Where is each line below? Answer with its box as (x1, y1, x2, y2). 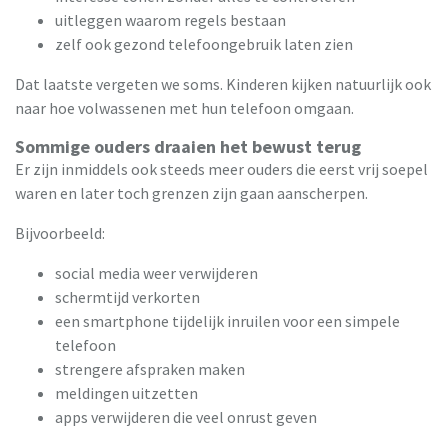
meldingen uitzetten (55, 383, 198, 404)
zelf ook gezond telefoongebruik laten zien (55, 34, 353, 55)
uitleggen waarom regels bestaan (55, 10, 286, 31)
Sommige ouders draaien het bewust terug (15, 135, 361, 159)
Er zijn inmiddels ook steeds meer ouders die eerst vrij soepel (15, 159, 428, 180)
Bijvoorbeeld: (15, 223, 105, 244)
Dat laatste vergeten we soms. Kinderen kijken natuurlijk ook (15, 74, 431, 95)
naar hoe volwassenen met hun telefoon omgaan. (15, 98, 354, 119)
